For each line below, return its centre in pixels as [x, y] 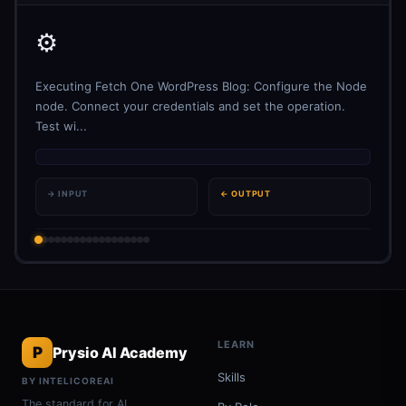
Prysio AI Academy [120, 352]
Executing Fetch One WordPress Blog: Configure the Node [201, 86]
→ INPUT [68, 193]
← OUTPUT [246, 193]
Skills [232, 377]
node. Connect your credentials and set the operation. [190, 106]
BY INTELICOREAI [68, 381]
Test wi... [61, 126]
